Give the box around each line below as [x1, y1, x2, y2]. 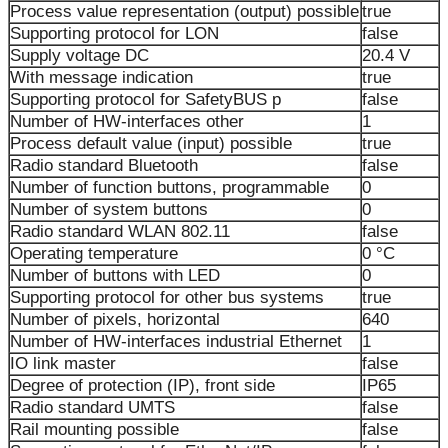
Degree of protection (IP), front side [10, 375, 275, 395]
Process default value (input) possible [10, 133, 292, 153]
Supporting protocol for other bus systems [10, 287, 324, 307]
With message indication [10, 67, 193, 87]
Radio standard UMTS [10, 397, 175, 417]
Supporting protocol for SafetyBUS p [10, 89, 281, 109]
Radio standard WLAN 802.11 [10, 221, 230, 241]
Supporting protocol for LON [10, 23, 219, 43]
